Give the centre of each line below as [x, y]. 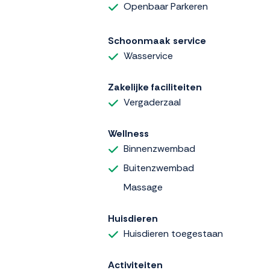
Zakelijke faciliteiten [155, 87]
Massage [143, 187]
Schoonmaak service [157, 41]
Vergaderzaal [152, 102]
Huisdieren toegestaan [173, 234]
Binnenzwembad [159, 149]
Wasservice [148, 56]
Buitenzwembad [159, 168]
